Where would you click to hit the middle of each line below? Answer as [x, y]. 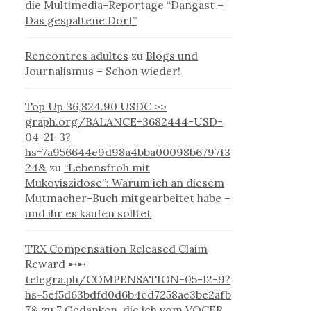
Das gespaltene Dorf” [81, 20]
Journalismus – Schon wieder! [103, 70]
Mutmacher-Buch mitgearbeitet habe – [128, 197]
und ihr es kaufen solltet [89, 213]
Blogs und [172, 55]
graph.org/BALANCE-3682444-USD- [124, 121]
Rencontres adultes [77, 55]
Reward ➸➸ [56, 263]
